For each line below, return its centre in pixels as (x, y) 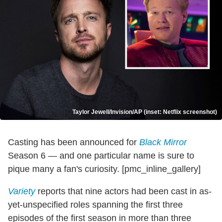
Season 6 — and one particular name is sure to (101, 156)
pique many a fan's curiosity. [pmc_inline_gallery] (104, 169)
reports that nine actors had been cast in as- (123, 192)
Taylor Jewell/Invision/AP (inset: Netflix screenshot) (145, 112)
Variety (22, 192)
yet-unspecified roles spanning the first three (95, 205)
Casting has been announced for (74, 142)
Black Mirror (163, 142)
